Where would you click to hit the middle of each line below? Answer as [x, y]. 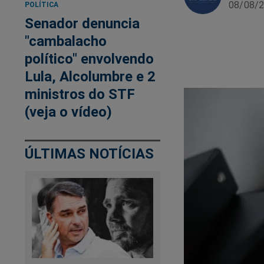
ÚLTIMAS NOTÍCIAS [89, 153]
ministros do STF [80, 94]
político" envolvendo [89, 58]
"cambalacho [66, 41]
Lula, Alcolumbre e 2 [90, 76]
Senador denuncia [82, 23]
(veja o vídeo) [68, 111]
